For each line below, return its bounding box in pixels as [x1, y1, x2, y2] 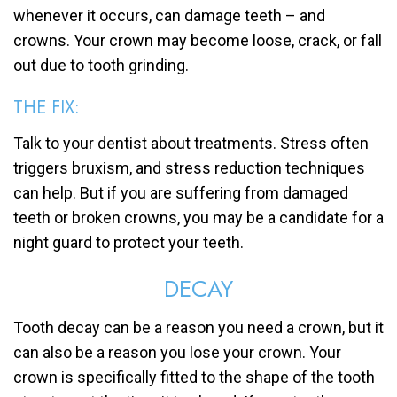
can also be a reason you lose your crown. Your [13, 343, 341, 362]
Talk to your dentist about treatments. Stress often [13, 134, 369, 153]
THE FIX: [13, 95, 80, 121]
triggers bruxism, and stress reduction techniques [13, 159, 365, 178]
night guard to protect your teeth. [13, 233, 244, 253]
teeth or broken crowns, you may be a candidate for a [13, 208, 384, 228]
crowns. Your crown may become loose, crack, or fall [13, 31, 382, 51]
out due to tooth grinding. [13, 56, 189, 75]
